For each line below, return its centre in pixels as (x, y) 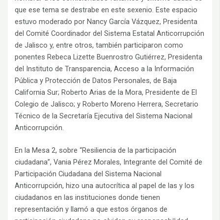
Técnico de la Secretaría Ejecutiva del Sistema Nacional (104, 116)
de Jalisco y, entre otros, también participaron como (99, 45)
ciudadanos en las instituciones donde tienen (88, 198)
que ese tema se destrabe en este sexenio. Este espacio (106, 10)
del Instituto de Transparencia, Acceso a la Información (105, 69)
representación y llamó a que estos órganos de (91, 209)
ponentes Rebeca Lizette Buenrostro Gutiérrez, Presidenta (109, 57)
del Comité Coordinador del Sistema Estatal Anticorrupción (110, 34)
